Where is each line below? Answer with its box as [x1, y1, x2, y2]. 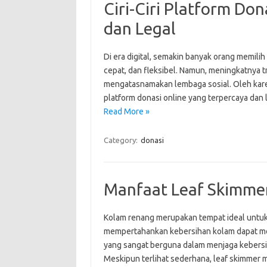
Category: [103, 136, 139, 144]
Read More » [103, 107, 150, 116]
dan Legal [103, 19, 176, 38]
